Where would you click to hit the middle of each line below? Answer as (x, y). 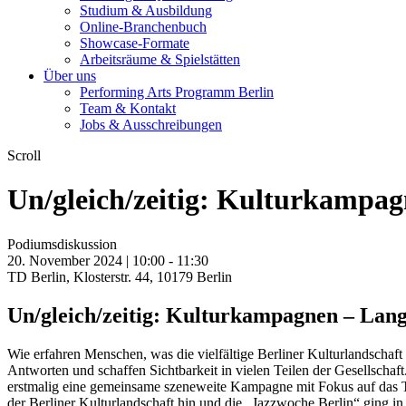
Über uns (70, 76)
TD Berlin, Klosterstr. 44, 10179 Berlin (120, 276)
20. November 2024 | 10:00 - (92, 260)
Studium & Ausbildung (146, 10)
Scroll (24, 155)
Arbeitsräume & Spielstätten (160, 59)
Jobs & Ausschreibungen (151, 125)
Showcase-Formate (135, 43)
